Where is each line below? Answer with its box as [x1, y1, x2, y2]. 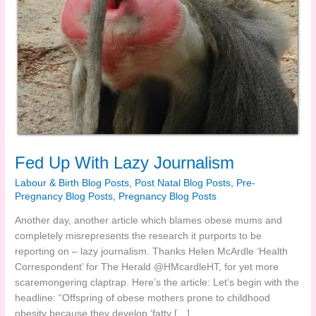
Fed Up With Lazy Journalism [15, 153, 235, 172]
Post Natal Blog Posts [135, 178, 231, 189]
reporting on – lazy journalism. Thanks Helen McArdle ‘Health [15, 246, 288, 257]
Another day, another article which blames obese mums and [15, 215, 283, 226]
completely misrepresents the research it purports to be [15, 231, 262, 242]
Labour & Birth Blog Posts [15, 178, 130, 189]
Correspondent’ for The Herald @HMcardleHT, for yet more [15, 262, 279, 273]
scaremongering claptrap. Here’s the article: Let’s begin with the [15, 277, 300, 288]
